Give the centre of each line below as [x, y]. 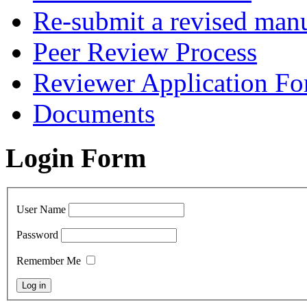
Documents [94, 114]
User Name [41, 210]
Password [37, 235]
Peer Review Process [145, 52]
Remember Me [49, 261]
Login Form [76, 158]
